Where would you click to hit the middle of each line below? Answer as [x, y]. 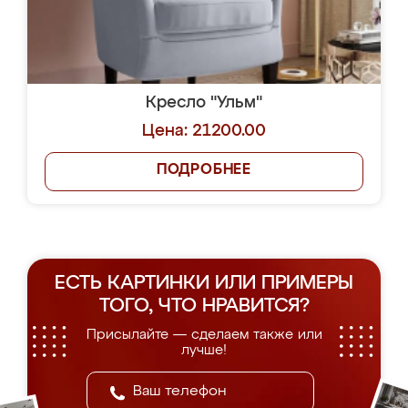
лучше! [204, 350]
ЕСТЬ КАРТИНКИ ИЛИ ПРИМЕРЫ [204, 284]
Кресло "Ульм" [204, 103]
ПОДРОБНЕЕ [204, 170]
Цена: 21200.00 [204, 131]
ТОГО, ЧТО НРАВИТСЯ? [204, 306]
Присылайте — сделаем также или [204, 335]
